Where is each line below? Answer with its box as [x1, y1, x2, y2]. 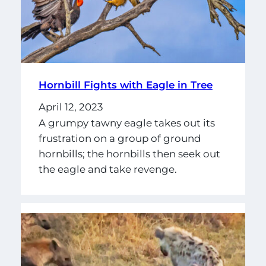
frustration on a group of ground [38, 132, 201, 145]
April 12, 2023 [38, 100, 103, 113]
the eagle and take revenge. [38, 163, 177, 176]
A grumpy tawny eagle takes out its [38, 117, 215, 129]
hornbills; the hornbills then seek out [38, 148, 220, 160]
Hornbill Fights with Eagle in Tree [38, 78, 213, 91]
